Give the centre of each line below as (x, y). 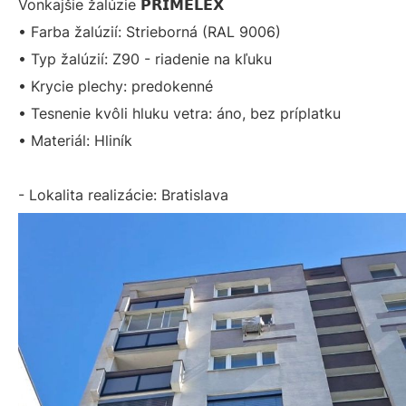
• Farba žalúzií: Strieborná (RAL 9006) (150, 32)
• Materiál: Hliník (75, 140)
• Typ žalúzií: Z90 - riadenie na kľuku (145, 59)
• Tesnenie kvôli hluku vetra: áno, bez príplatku (179, 113)
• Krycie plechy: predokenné (116, 86)
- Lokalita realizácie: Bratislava (123, 195)
